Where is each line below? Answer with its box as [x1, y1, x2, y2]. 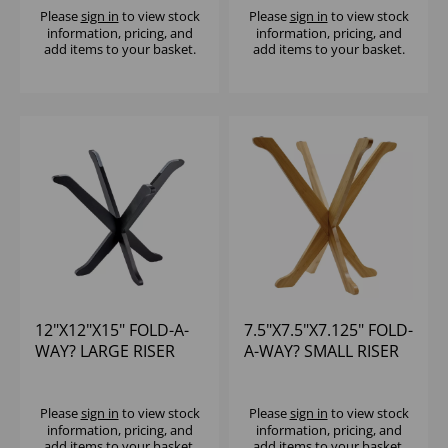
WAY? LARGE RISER [35, 340, 175, 363]
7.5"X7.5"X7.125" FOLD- [244, 319, 413, 342]
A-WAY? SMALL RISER [244, 340, 399, 363]
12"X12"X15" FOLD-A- [35, 319, 189, 342]
